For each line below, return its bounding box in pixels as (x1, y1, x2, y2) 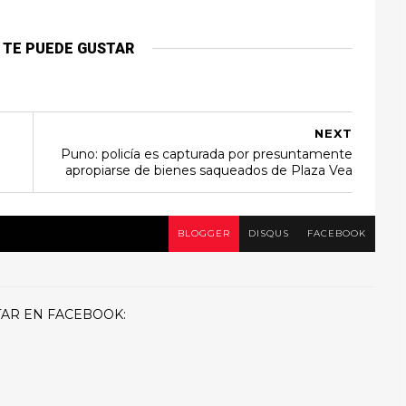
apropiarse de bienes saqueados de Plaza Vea (65, 162, 353, 179)
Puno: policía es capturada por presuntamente (61, 146, 353, 162)
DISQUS (248, 227, 289, 239)
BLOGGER (178, 227, 230, 239)
